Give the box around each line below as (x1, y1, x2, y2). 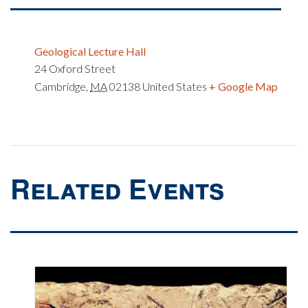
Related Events (10, 168, 224, 208)
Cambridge (34, 79, 86, 93)
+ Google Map (209, 79, 278, 93)
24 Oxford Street (34, 61, 115, 75)
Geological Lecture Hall (34, 44, 146, 58)
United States (142, 79, 207, 93)
